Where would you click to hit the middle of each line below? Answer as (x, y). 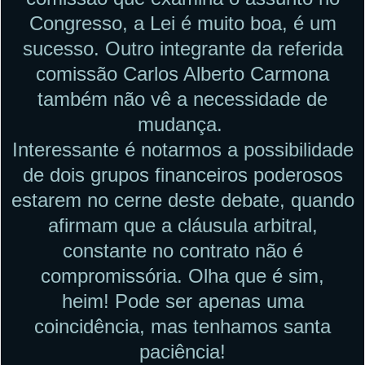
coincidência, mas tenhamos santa (182, 326)
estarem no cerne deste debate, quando (182, 200)
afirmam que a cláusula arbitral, (182, 225)
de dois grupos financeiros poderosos (182, 174)
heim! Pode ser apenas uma (182, 301)
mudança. (182, 124)
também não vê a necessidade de (182, 99)
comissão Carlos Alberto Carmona (182, 73)
